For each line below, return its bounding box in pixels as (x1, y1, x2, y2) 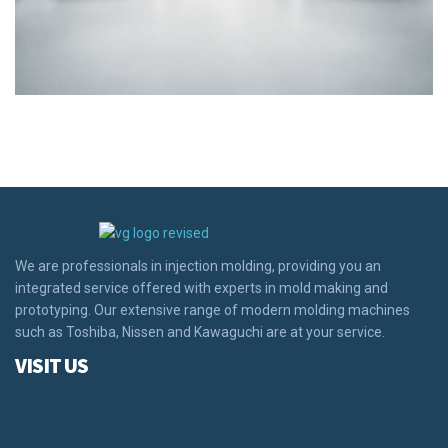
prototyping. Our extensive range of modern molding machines (15, 301, 410, 318)
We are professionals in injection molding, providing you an (15, 257, 381, 274)
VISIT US (15, 351, 88, 379)
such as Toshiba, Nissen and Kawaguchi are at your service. (15, 323, 385, 340)
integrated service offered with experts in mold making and (15, 279, 388, 296)
